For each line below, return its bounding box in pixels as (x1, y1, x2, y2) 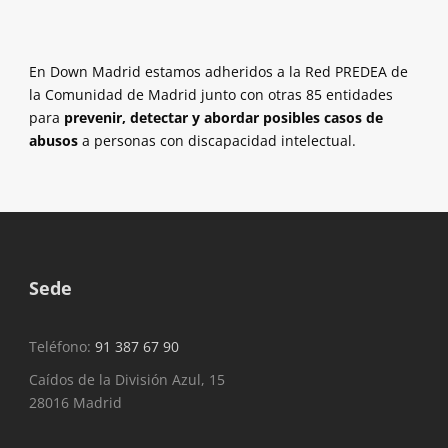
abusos (29, 131, 78, 151)
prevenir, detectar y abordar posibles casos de (60, 108, 383, 128)
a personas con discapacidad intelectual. (78, 131, 360, 151)
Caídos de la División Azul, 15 (29, 370, 225, 390)
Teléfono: (29, 337, 95, 357)
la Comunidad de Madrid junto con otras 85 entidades (29, 85, 393, 105)
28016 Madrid (29, 393, 122, 413)
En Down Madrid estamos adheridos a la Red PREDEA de (29, 62, 408, 82)
